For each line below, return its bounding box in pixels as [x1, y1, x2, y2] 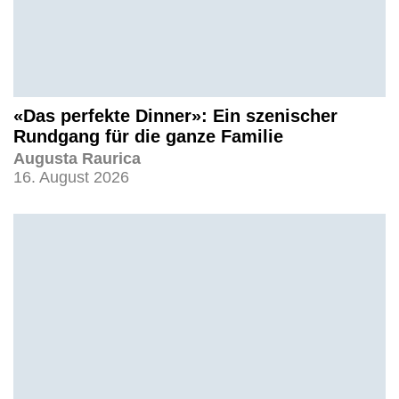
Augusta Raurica [13, 150, 141, 168]
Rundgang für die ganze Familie [13, 126, 283, 147]
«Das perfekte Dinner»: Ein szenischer [13, 106, 338, 126]
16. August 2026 [13, 168, 129, 187]
